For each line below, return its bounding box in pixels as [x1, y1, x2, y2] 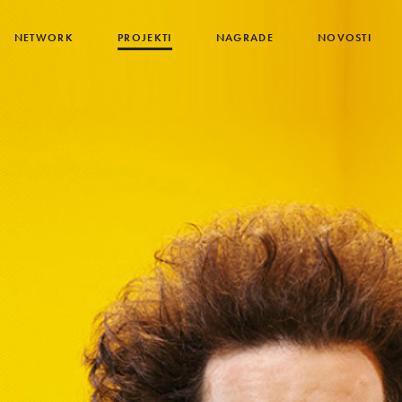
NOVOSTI [317, 31, 372, 45]
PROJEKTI [118, 31, 172, 45]
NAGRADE [215, 31, 274, 45]
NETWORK [13, 31, 74, 45]
